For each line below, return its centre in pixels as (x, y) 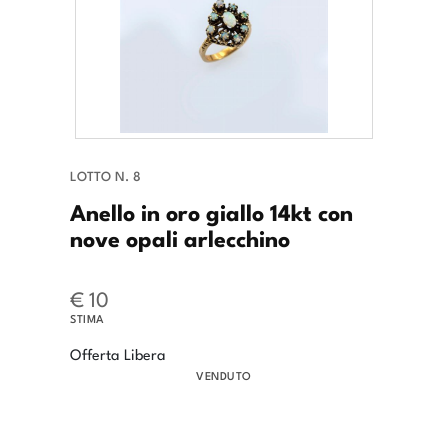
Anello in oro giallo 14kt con (211, 211)
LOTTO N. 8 (105, 176)
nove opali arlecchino (180, 237)
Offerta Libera (118, 354)
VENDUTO (224, 375)
